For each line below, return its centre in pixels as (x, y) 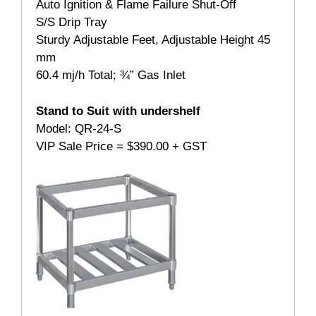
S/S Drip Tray (72, 23)
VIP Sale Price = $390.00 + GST (121, 146)
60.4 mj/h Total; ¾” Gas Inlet (111, 75)
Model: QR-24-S (79, 128)
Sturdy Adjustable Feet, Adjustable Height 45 (153, 40)
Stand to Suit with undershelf (118, 111)
